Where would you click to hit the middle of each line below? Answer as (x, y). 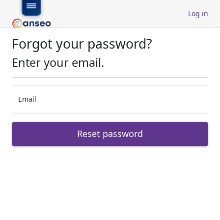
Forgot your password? (82, 43)
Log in (198, 14)
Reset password (110, 134)
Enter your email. (58, 62)
